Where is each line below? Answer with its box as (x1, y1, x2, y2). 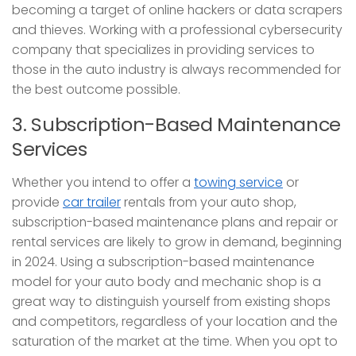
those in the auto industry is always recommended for (12, 60, 341, 79)
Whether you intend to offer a (12, 173, 194, 192)
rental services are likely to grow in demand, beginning (12, 233, 342, 252)
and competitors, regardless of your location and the (12, 312, 338, 331)
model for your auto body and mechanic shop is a (12, 273, 321, 292)
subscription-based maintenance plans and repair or (12, 213, 338, 232)
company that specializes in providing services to (12, 41, 315, 60)
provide (12, 193, 63, 212)
